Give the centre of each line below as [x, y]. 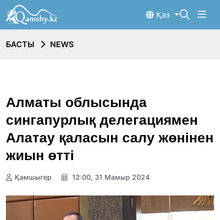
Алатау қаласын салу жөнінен [110, 137]
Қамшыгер [33, 177]
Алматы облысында [76, 102]
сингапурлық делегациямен [102, 120]
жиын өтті [40, 155]
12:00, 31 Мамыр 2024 [110, 177]
